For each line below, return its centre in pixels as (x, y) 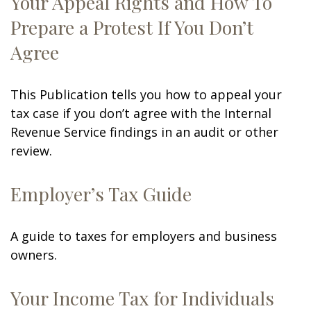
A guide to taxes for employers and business (144, 236)
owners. (34, 255)
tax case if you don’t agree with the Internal (141, 113)
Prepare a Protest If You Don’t (132, 27)
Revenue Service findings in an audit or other (144, 132)
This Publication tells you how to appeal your (146, 94)
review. (31, 151)
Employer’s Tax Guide (101, 194)
